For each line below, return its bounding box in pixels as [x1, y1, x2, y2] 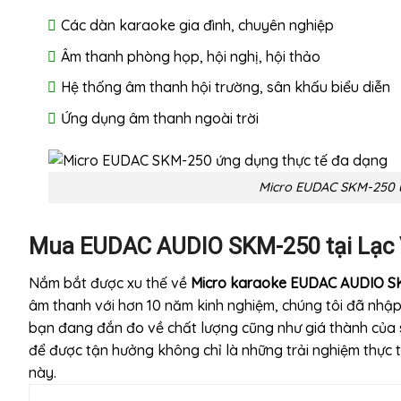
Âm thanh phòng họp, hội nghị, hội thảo [60, 47, 320, 65]
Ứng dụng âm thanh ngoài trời [60, 108, 259, 127]
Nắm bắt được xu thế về [29, 274, 191, 293]
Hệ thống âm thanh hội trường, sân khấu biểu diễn [60, 78, 390, 97]
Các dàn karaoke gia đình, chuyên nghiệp [60, 16, 334, 35]
